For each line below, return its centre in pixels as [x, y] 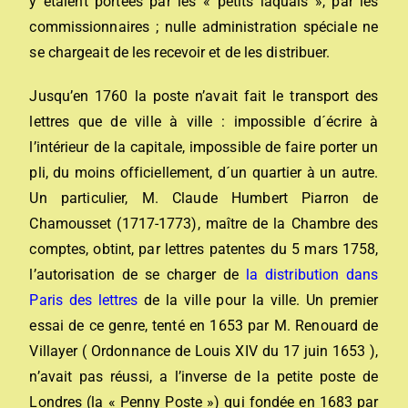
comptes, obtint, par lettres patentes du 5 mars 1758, [204, 249]
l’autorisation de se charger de [134, 274]
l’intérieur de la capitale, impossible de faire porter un [204, 147]
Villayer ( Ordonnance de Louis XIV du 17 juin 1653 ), [204, 351]
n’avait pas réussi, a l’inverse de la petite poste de [204, 376]
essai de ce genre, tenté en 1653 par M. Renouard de [204, 325]
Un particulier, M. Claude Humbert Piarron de [204, 198]
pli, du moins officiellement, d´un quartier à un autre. [204, 172]
